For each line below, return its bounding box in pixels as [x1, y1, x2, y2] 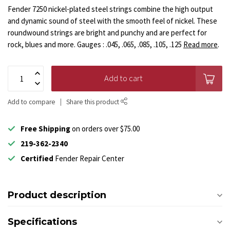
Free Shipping [21, 124, 70, 134]
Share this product [66, 98, 121, 107]
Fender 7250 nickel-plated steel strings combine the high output [8, 4, 213, 14]
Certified [21, 154, 53, 164]
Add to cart [104, 73, 143, 84]
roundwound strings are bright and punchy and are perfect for [8, 28, 207, 38]
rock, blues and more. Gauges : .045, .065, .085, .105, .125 [8, 40, 183, 50]
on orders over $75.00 [70, 124, 140, 134]
